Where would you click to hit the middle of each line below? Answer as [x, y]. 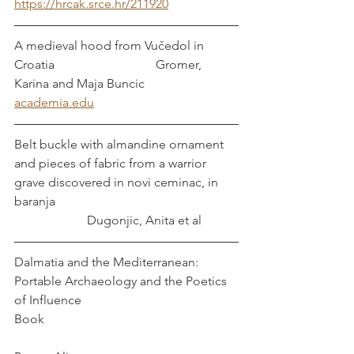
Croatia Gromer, [109, 64]
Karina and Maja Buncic [79, 83]
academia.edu [54, 102]
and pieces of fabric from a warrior [112, 163]
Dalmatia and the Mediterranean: [108, 262]
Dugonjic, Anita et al [108, 220]
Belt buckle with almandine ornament [121, 144]
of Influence [48, 300]
